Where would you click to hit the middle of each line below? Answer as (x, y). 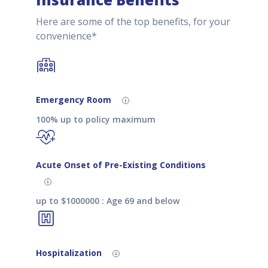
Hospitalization (70, 252)
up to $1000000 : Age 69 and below (108, 201)
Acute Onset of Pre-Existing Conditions (121, 165)
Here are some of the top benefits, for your (133, 22)
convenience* (66, 36)
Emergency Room (75, 99)
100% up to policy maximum (96, 119)
